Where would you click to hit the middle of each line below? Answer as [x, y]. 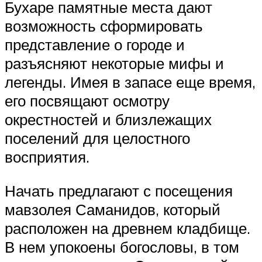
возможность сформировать [104, 25]
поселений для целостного [97, 138]
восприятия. [47, 156]
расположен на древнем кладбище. [127, 228]
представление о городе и [95, 44]
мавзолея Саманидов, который [113, 209]
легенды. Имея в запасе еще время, [130, 82]
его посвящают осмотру [87, 100]
